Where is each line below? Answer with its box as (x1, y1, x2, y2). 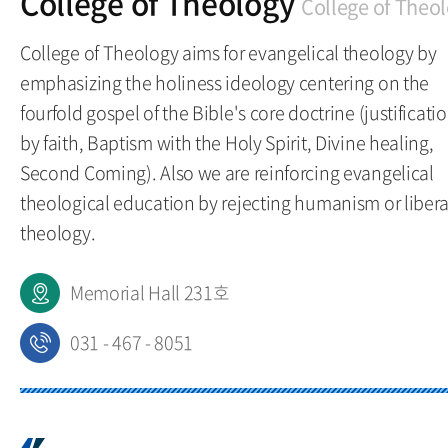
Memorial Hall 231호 (70, 279, 230, 306)
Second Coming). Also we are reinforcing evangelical (20, 159, 434, 186)
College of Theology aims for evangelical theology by (20, 39, 437, 66)
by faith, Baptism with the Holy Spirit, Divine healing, (20, 129, 434, 156)
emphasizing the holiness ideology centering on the (20, 69, 430, 96)
